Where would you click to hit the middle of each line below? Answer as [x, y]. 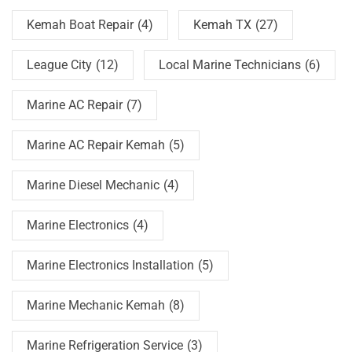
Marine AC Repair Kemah [96, 145]
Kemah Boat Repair [80, 25]
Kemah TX [222, 25]
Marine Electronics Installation [110, 266]
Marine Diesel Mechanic [93, 185]
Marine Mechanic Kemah [96, 306]
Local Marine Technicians [230, 65]
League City [59, 65]
